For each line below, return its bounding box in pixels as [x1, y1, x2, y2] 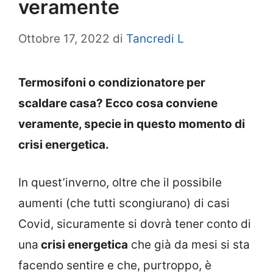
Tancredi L [126, 31, 184, 46]
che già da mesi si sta [128, 238, 250, 252]
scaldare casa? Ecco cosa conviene [18, 96, 218, 110]
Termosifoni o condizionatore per [18, 75, 205, 90]
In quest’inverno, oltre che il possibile [18, 175, 222, 190]
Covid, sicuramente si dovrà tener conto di [18, 217, 251, 232]
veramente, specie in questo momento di [18, 116, 245, 131]
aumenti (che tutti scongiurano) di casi [18, 196, 230, 211]
